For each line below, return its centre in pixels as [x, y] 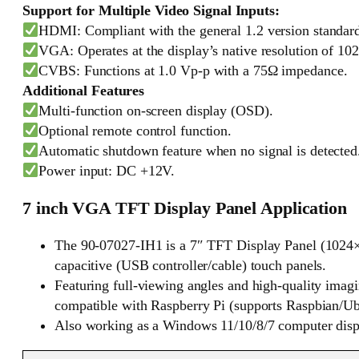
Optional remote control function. [135, 131]
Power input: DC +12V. [107, 171]
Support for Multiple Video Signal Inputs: [151, 11]
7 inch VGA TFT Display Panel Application [185, 209]
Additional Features [84, 91]
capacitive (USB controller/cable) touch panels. [191, 265]
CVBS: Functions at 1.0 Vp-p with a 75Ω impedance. [193, 71]
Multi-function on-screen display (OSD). [156, 111]
